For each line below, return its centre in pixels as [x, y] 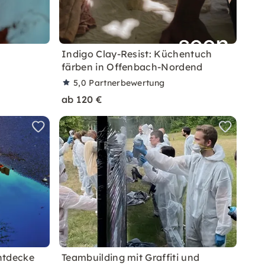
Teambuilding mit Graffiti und [131, 257]
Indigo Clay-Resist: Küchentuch [137, 54]
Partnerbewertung [127, 83]
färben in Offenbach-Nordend [132, 67]
